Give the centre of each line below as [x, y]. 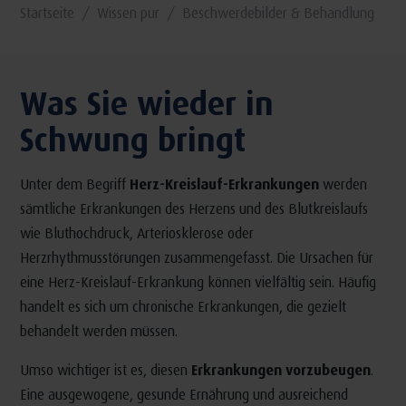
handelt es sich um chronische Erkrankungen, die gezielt [183, 306]
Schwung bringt [132, 139]
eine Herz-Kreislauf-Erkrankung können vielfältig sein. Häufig [198, 282]
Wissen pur [128, 12]
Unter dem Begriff [74, 184]
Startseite [47, 12]
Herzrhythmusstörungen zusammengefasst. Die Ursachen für [196, 257]
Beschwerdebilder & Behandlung [278, 12]
